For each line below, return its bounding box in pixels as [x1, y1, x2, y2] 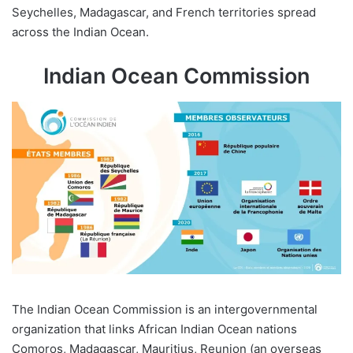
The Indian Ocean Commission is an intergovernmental [12, 302, 318, 318]
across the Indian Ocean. [12, 24, 149, 40]
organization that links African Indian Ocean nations [12, 321, 297, 337]
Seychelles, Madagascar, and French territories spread [12, 5, 316, 20]
